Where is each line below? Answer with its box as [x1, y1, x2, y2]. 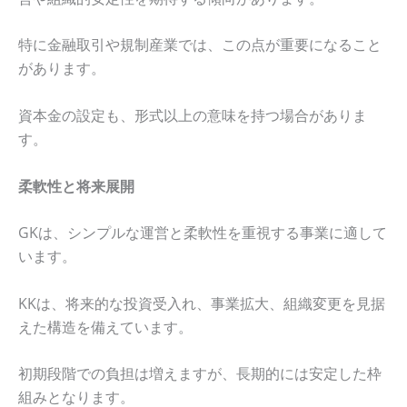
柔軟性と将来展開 [18, 175, 134, 196]
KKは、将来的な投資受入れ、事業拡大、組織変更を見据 [18, 293, 385, 313]
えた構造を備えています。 [18, 316, 193, 337]
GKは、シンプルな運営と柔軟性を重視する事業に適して [18, 223, 387, 243]
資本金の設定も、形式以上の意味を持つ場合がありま [18, 105, 367, 125]
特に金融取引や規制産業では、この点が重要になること [18, 35, 382, 55]
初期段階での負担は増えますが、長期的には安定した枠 [18, 363, 382, 384]
